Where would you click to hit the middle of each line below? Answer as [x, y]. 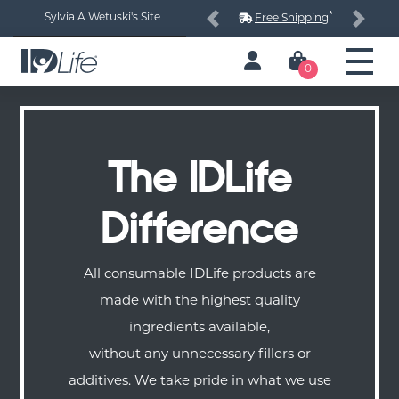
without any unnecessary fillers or [199, 355]
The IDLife [199, 179]
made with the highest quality [199, 302]
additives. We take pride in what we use [199, 382]
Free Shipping [292, 18]
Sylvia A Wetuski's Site [102, 18]
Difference [199, 230]
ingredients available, [199, 329]
